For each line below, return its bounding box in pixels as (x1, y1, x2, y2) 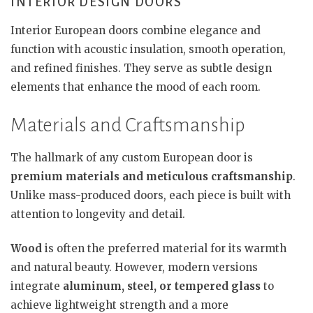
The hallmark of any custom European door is (10, 150, 253, 164)
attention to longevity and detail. (10, 207, 185, 221)
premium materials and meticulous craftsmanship (10, 169, 293, 183)
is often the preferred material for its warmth (42, 242, 286, 255)
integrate (10, 279, 63, 293)
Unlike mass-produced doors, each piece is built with (10, 188, 291, 202)
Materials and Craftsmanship (10, 114, 245, 136)
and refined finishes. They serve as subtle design (10, 61, 272, 75)
